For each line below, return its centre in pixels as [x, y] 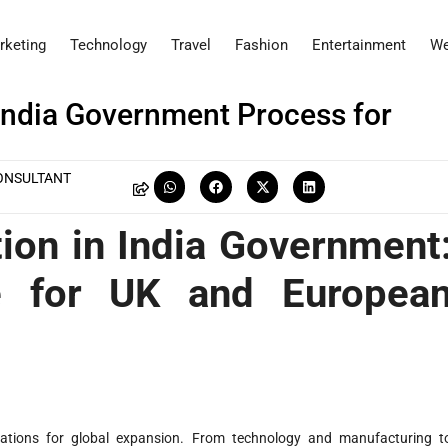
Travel [191, 45]
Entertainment [359, 45]
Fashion [261, 45]
